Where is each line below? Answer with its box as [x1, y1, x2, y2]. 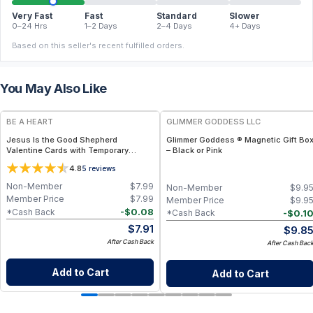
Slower [228, 10, 260, 21]
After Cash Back [107, 238, 154, 246]
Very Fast [12, 10, 52, 21]
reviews [89, 163, 115, 173]
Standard [156, 10, 197, 21]
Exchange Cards [6, 166, 70, 177]
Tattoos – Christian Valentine [6, 156, 118, 166]
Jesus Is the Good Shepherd [6, 135, 117, 145]
